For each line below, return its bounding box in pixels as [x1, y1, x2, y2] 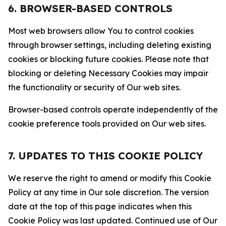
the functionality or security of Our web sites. [8, 82, 181, 92]
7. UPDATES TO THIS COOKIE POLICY [8, 149, 203, 162]
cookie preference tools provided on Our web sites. [8, 119, 206, 129]
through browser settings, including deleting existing [8, 40, 211, 50]
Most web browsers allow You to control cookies [8, 26, 194, 36]
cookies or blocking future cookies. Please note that [8, 54, 209, 64]
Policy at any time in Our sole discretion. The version [8, 187, 209, 197]
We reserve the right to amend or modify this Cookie [8, 173, 211, 183]
